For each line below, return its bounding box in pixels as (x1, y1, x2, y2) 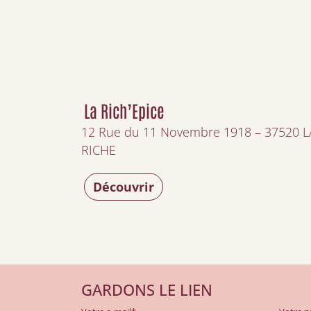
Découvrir (93, 178, 154, 195)
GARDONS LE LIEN (81, 279, 212, 301)
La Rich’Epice (84, 99, 164, 121)
